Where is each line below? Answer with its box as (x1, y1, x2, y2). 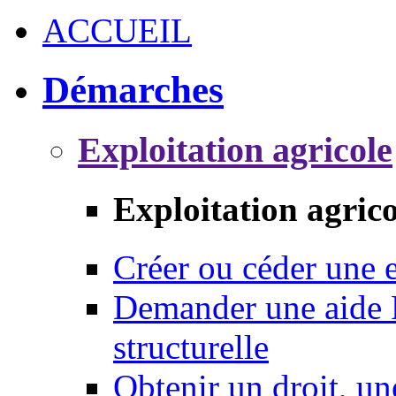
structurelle (113, 328, 269, 367)
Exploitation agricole (78, 129, 392, 170)
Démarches (42, 68, 224, 110)
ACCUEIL (42, 11, 192, 49)
